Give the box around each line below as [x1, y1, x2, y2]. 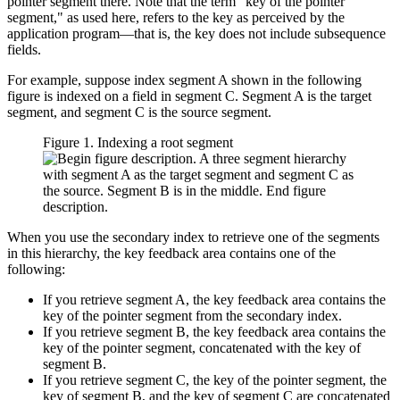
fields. [7, 41, 41, 57]
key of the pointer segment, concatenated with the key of [43, 339, 361, 355]
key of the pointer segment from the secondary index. [43, 307, 342, 323]
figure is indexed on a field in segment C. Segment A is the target [7, 87, 371, 104]
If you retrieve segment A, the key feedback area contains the [43, 291, 386, 307]
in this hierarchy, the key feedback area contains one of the [7, 245, 336, 261]
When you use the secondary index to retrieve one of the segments [7, 229, 379, 245]
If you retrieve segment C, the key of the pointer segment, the [43, 371, 387, 387]
